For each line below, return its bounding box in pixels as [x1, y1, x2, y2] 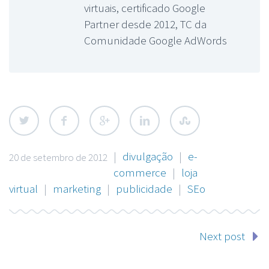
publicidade [116, 181, 172, 196]
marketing [53, 181, 101, 196]
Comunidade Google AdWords [84, 32, 227, 47]
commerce [113, 165, 166, 180]
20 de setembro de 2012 [9, 150, 107, 164]
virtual [9, 181, 38, 196]
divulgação [122, 148, 173, 163]
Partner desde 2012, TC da [84, 16, 207, 31]
